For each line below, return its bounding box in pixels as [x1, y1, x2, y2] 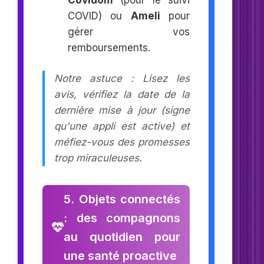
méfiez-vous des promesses [54, 136, 190, 148]
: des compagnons [64, 211, 181, 226]
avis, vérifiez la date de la [54, 88, 190, 101]
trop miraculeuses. [54, 152, 142, 164]
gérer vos [67, 25, 190, 38]
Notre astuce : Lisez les [54, 72, 190, 85]
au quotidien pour [64, 230, 181, 245]
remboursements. [67, 41, 150, 54]
